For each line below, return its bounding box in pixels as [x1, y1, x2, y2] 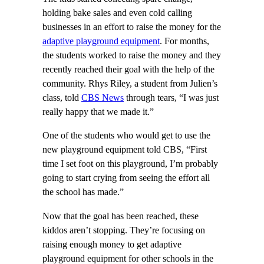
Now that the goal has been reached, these [42, 210, 199, 222]
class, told [42, 93, 81, 104]
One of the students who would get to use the [42, 130, 210, 141]
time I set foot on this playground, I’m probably [42, 159, 218, 170]
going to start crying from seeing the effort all [42, 173, 210, 184]
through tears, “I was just [124, 93, 219, 104]
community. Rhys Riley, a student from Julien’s [42, 78, 217, 90]
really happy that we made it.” [42, 107, 154, 118]
